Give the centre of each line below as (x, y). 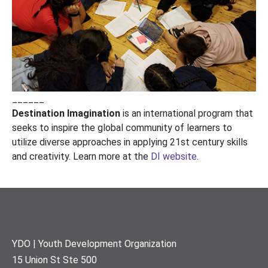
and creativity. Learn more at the (81, 156)
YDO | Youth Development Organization (94, 243)
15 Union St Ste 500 (54, 260)
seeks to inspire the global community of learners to (122, 127)
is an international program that (187, 113)
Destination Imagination (66, 113)
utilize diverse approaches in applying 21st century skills (130, 142)
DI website (174, 156)
